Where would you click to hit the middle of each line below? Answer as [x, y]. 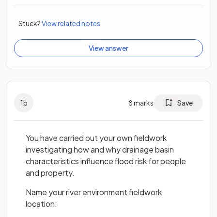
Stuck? [30, 23]
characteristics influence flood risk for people [106, 161]
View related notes [71, 23]
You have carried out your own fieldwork [96, 138]
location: [41, 204]
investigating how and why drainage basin [100, 150]
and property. [50, 173]
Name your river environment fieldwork [94, 192]
